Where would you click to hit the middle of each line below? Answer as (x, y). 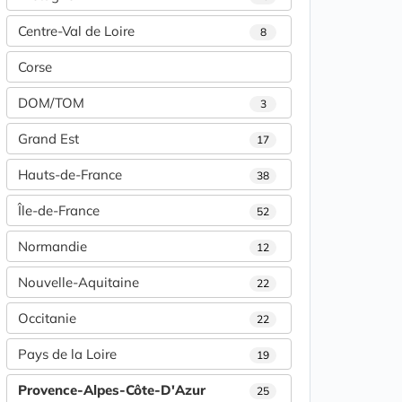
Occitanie (47, 318)
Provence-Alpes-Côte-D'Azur (112, 390)
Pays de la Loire (67, 354)
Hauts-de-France (70, 175)
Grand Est (48, 139)
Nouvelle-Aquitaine (79, 282)
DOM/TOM (51, 103)
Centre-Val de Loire (76, 31)
